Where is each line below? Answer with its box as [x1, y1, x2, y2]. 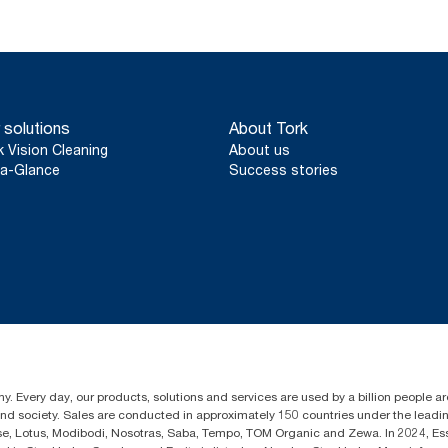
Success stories [229, 161, 339, 178]
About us [229, 141, 291, 158]
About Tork [229, 118, 309, 138]
